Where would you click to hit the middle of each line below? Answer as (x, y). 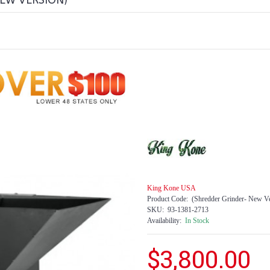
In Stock (197, 221)
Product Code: (168, 199)
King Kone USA (171, 188)
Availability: (164, 221)
